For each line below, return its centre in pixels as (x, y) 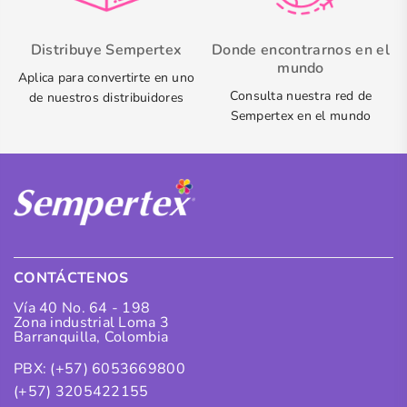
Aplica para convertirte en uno (106, 77)
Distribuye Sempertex (106, 50)
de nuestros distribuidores (106, 97)
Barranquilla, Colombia (91, 337)
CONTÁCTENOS (71, 278)
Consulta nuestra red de (301, 95)
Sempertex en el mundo (301, 115)
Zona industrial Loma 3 (92, 322)
